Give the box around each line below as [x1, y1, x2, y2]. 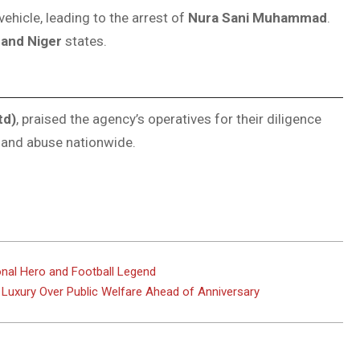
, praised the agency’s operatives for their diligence [16, 110, 321, 127]
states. [62, 33, 107, 50]
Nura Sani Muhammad [188, 10, 327, 27]
